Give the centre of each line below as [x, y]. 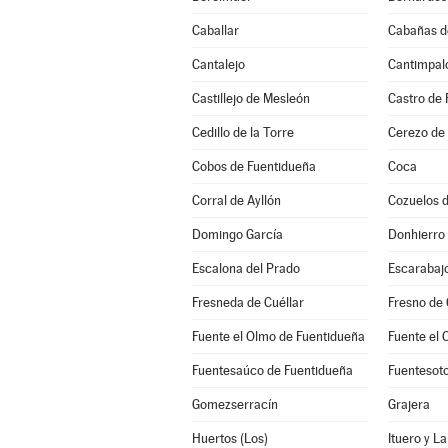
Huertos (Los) [229, 438]
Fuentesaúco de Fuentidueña [272, 370]
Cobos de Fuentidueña [253, 166]
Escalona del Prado [245, 268]
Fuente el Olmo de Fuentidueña [278, 336]
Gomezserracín [234, 404]
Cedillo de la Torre [242, 132]
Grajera [408, 404]
